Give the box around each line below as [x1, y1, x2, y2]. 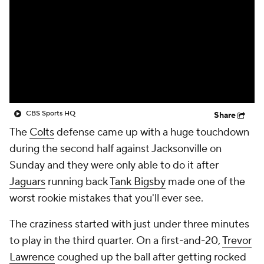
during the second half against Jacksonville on [9, 142, 222, 156]
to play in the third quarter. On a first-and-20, [9, 234, 222, 247]
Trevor [222, 234, 252, 247]
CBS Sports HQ [26, 109, 75, 118]
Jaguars [9, 175, 45, 189]
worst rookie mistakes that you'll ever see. [9, 192, 206, 205]
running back [45, 175, 110, 189]
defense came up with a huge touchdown [54, 126, 249, 139]
